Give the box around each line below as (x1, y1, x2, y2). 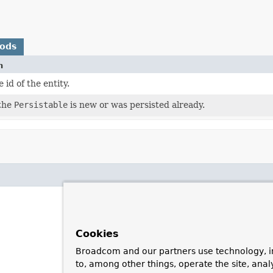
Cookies (76, 228, 119, 239)
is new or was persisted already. (67, 99, 205, 110)
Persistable (13, 99, 68, 110)
